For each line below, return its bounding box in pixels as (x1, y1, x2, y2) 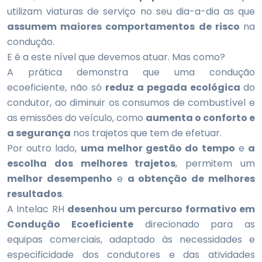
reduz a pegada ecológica (105, 81, 243, 94)
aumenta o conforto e (146, 111, 255, 125)
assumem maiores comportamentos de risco (7, 20, 243, 33)
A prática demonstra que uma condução (7, 65, 255, 79)
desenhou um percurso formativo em (67, 202, 256, 216)
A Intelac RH (7, 202, 67, 216)
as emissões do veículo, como (7, 111, 146, 125)
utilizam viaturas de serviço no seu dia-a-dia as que (7, 5, 255, 18)
